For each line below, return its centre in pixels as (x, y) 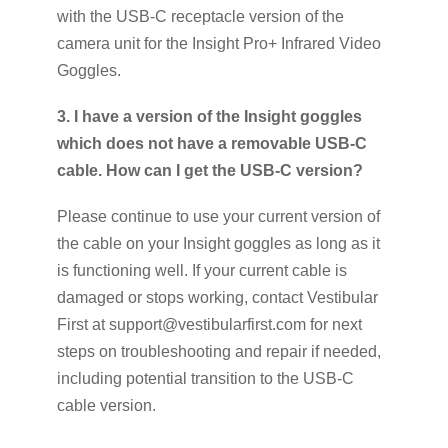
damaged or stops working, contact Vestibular (217, 298)
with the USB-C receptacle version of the (200, 16)
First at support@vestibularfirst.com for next (209, 325)
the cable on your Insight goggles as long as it (218, 244)
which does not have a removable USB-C (211, 143)
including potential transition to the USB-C (205, 379)
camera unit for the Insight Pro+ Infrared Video (218, 43)
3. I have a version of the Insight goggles (209, 116)
